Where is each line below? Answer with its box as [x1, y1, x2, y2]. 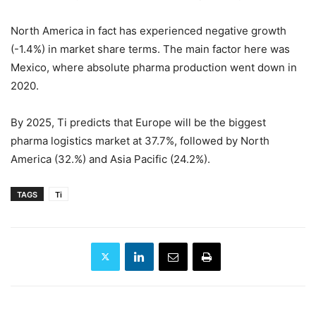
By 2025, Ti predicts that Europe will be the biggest [11, 115, 266, 129]
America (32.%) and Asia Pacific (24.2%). [11, 152, 210, 166]
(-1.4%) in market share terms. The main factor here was [11, 42, 290, 56]
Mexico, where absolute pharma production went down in [11, 60, 297, 74]
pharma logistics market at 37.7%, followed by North [11, 133, 269, 147]
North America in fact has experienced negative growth [11, 23, 286, 37]
